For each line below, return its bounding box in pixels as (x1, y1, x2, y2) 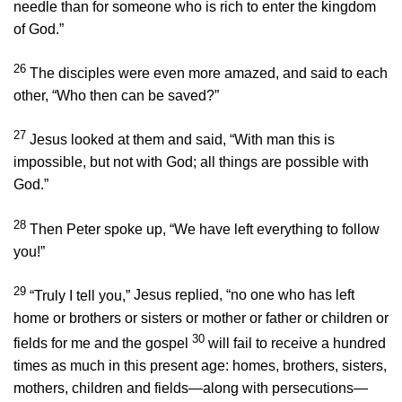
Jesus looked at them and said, (30, 132, 230, 148)
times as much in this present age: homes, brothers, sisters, (13, 358, 387, 374)
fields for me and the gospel (13, 336, 188, 352)
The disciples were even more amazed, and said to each (30, 66, 388, 82)
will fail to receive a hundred (208, 336, 386, 352)
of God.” (13, 22, 64, 38)
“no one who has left (226, 287, 354, 303)
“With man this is (230, 132, 335, 148)
